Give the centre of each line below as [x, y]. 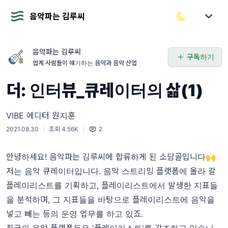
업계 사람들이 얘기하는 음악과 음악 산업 [85, 63]
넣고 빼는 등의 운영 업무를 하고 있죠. [75, 214]
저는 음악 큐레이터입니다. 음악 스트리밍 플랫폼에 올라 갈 [111, 171]
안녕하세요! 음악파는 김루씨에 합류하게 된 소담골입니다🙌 [111, 157]
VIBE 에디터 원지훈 [41, 116]
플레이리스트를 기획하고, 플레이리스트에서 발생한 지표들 [112, 185]
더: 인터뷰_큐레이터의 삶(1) [105, 90]
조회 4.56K [64, 129]
